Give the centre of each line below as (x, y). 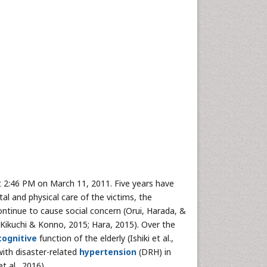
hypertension (108, 252)
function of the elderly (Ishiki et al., (105, 238)
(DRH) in (154, 252)
